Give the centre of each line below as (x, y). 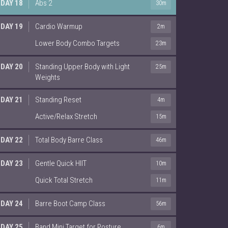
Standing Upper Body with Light (82, 66)
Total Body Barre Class (69, 140)
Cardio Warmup (59, 26)
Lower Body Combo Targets (77, 43)
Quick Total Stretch (64, 180)
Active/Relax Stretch (66, 116)
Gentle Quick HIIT (61, 163)
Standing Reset (58, 99)
